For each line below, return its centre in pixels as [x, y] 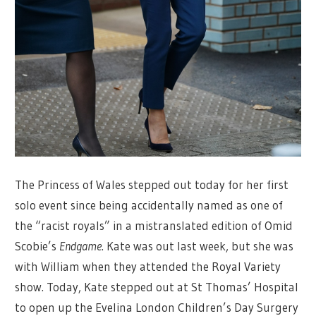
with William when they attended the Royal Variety [148, 267]
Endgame [81, 246]
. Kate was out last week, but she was [198, 246]
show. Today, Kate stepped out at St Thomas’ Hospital [157, 287]
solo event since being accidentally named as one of [149, 205]
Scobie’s [37, 246]
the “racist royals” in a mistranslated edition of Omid [154, 226]
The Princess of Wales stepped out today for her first [152, 185]
